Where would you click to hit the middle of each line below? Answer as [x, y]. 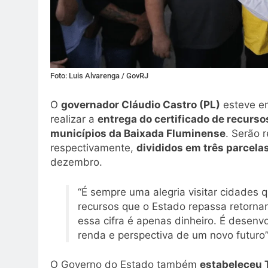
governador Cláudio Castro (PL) [141, 105]
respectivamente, [93, 148]
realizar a [74, 119]
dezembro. [76, 162]
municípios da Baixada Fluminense [138, 134]
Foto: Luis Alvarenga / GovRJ [99, 75]
